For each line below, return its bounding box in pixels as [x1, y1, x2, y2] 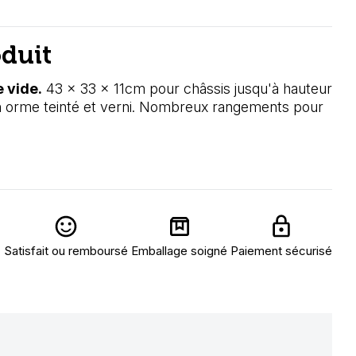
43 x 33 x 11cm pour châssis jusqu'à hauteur [42, 80, 332, 97]
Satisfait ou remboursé [4, 243, 128, 258]
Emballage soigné [131, 243, 227, 258]
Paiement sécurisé [230, 243, 332, 258]
